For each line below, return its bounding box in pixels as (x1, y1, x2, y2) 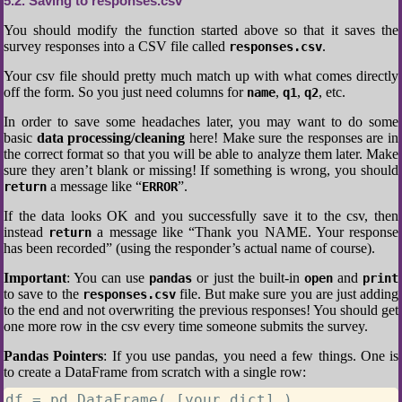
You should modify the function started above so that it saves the (4, 22, 398, 38)
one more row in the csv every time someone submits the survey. (4, 319, 368, 334)
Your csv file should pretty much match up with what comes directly (4, 68, 398, 83)
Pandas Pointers (4, 348, 104, 363)
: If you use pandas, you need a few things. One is (103, 348, 398, 363)
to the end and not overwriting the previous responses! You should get (4, 302, 398, 318)
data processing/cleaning (36, 130, 186, 145)
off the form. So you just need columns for (4, 84, 247, 100)
